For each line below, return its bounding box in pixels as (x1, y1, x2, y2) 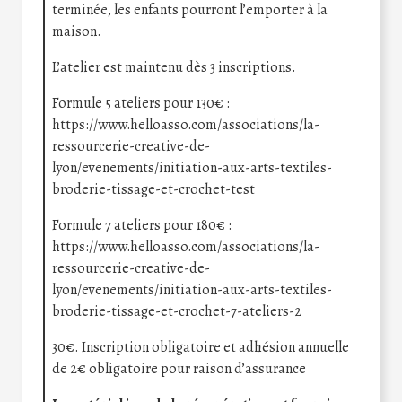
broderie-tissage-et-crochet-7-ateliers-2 (52, 301, 301, 322)
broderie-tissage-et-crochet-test (52, 179, 255, 200)
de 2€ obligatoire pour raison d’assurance (52, 359, 306, 380)
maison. (52, 22, 101, 42)
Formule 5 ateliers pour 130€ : (52, 93, 230, 114)
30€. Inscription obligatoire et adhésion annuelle (52, 337, 349, 358)
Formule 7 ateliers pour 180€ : (52, 215, 232, 236)
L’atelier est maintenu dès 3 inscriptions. (52, 57, 296, 78)
